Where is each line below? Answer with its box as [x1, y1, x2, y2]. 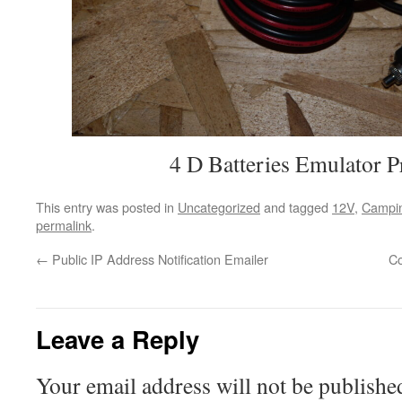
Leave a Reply [36, 321, 199, 356]
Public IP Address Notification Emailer [48, 249, 268, 268]
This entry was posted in [36, 197, 178, 216]
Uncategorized [178, 197, 260, 216]
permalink [36, 215, 92, 234]
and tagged [260, 197, 332, 216]
